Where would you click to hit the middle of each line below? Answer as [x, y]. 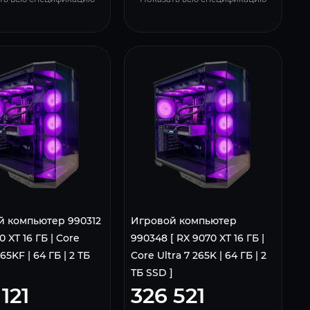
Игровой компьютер [183, 220]
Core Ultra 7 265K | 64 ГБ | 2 [198, 255]
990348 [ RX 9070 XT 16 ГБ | [197, 238]
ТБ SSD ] [152, 272]
